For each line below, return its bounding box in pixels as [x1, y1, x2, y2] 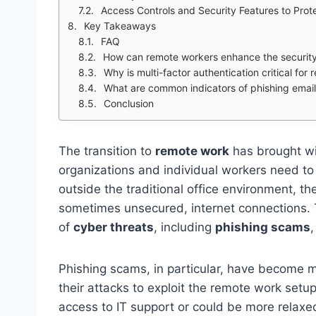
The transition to [59, 143, 155, 158]
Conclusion [104, 97, 154, 109]
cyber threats [73, 219, 154, 234]
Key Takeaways [84, 19, 156, 32]
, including [154, 219, 215, 234]
